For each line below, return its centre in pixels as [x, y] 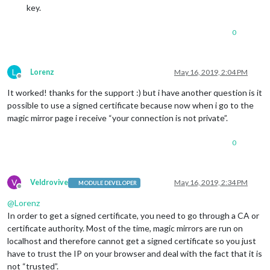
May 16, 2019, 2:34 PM [211, 183]
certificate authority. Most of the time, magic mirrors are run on [125, 228]
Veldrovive [49, 183]
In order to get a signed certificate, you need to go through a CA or [133, 216]
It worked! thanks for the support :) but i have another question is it [135, 93]
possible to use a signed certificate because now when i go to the [130, 105]
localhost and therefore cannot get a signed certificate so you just [132, 241]
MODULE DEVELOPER [108, 183]
